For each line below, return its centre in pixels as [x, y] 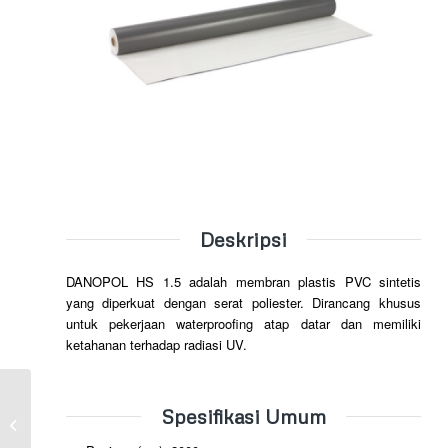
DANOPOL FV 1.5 [87, 423]
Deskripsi [243, 239]
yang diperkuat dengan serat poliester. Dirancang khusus [243, 303]
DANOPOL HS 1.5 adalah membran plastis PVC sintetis [243, 282]
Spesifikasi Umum [243, 416]
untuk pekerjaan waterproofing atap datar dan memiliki [243, 324]
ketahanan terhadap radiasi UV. [156, 345]
